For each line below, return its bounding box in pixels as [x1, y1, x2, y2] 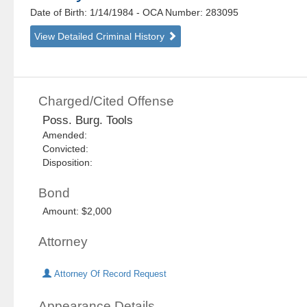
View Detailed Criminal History [34, 31, 168, 42]
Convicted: [42, 143, 95, 155]
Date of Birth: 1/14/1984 [30, 7, 137, 19]
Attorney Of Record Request [51, 269, 167, 280]
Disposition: [42, 157, 93, 169]
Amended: [42, 130, 93, 141]
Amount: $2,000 [42, 206, 112, 217]
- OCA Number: [136, 7, 204, 19]
